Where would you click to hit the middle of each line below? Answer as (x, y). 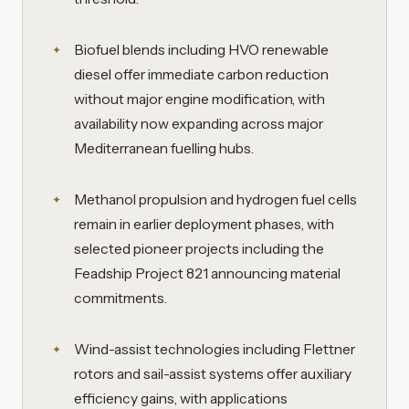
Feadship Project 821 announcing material (207, 273)
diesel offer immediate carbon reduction (201, 75)
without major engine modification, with (199, 100)
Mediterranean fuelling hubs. (164, 149)
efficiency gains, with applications (181, 398)
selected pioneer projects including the (199, 248)
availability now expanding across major (199, 124)
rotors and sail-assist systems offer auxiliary (213, 373)
